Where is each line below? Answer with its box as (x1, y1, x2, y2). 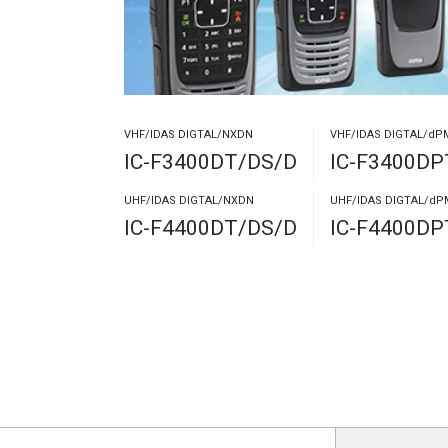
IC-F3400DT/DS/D (124, 150, 297, 175)
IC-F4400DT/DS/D (124, 216, 297, 241)
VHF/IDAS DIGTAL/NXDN (124, 128, 253, 142)
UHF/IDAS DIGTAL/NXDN (124, 194, 254, 208)
